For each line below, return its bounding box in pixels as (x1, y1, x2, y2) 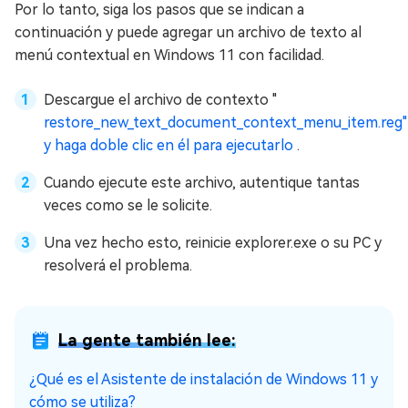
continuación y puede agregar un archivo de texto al (15, 24, 362, 42)
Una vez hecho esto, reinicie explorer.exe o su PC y (44, 234, 382, 252)
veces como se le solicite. (44, 197, 212, 215)
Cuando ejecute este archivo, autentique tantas (44, 174, 360, 192)
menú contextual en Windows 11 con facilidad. (15, 46, 324, 65)
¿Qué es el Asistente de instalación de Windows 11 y (29, 371, 378, 389)
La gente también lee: (58, 331, 236, 351)
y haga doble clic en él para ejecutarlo (44, 137, 297, 155)
